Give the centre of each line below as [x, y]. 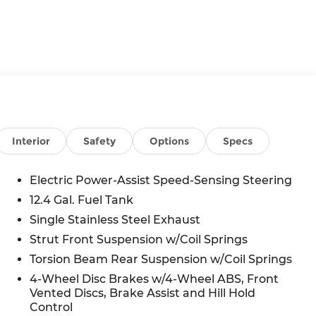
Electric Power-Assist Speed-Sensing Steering [160, 180]
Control [51, 307]
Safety [100, 141]
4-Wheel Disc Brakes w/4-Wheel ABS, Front [154, 279]
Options [169, 141]
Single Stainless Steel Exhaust [115, 219]
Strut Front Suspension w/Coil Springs [138, 239]
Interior [31, 141]
